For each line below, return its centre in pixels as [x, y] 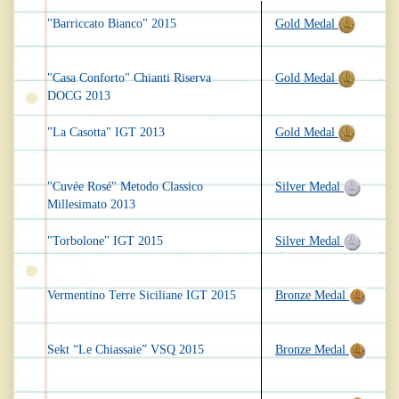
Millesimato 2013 [91, 205]
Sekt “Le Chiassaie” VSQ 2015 [126, 350]
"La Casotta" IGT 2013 [106, 133]
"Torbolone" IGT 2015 [105, 241]
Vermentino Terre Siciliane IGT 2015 [142, 296]
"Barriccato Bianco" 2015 [112, 24]
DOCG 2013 [79, 96]
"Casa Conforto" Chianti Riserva [129, 78]
